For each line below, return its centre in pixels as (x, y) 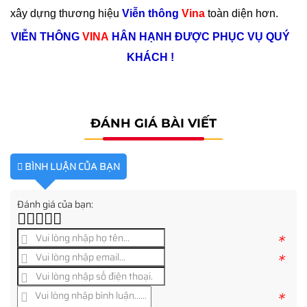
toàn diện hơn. (242, 13)
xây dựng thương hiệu (66, 13)
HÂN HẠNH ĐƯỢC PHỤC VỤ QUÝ (200, 36)
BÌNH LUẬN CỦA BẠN (71, 166)
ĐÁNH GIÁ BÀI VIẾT (153, 123)
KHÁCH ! (151, 57)
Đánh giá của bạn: (55, 204)
